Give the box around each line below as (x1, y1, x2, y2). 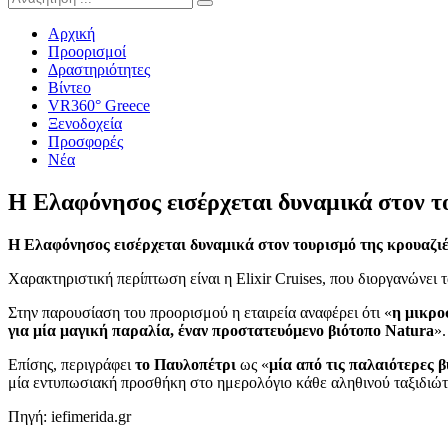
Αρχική (48, 25, 95, 43)
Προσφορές (48, 133, 123, 151)
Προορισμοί (48, 43, 126, 61)
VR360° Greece (48, 97, 150, 115)
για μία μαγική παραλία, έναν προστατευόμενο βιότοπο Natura (8, 322, 434, 340)
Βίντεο (48, 79, 91, 97)
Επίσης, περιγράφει (8, 356, 135, 374)
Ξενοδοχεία (48, 115, 122, 133)
